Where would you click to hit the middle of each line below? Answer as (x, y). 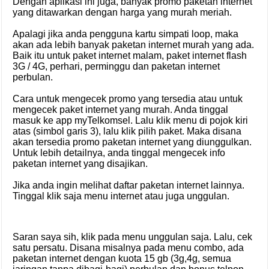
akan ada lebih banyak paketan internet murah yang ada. (133, 44)
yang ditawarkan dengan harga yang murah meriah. (122, 12)
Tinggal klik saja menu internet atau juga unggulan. (121, 196)
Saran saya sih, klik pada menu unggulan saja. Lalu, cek (132, 237)
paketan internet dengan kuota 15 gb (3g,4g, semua (122, 258)
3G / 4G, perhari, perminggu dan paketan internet (116, 66)
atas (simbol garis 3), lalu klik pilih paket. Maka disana (127, 131)
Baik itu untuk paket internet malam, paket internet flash (130, 55)
